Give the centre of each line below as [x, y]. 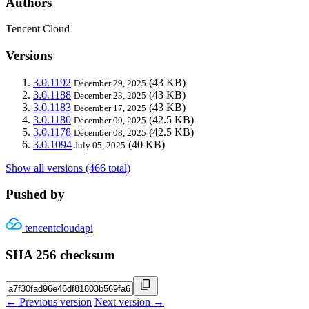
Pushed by [35, 195]
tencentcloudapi [59, 228]
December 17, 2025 [110, 108]
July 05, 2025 [100, 145]
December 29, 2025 [110, 83]
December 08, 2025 [110, 132]
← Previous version [49, 301]
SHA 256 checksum [60, 255]
